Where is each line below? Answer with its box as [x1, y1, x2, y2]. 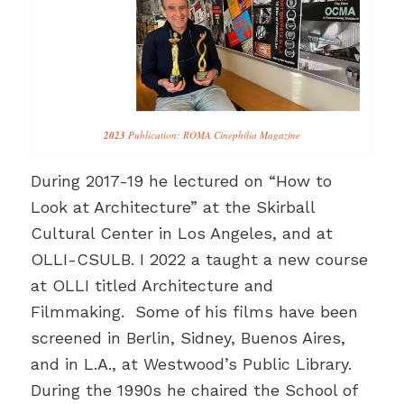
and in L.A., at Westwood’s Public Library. [30, 354, 352, 374]
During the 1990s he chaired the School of [30, 381, 357, 400]
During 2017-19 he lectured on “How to [30, 171, 332, 191]
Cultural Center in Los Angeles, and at [30, 224, 333, 243]
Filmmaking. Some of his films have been [30, 302, 358, 322]
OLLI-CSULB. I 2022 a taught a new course [30, 250, 368, 270]
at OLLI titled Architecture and [30, 276, 273, 296]
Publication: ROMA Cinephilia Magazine [127, 127, 300, 142]
